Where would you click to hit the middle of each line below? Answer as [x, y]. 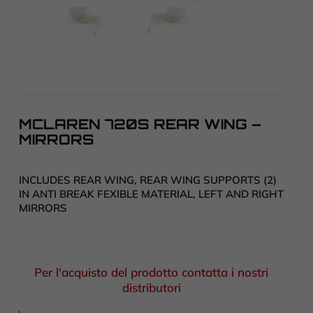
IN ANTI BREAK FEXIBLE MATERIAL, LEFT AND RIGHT [151, 194]
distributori [151, 287]
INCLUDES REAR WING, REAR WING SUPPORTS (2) [148, 180]
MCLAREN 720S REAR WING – [140, 124]
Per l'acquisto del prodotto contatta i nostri [151, 272]
